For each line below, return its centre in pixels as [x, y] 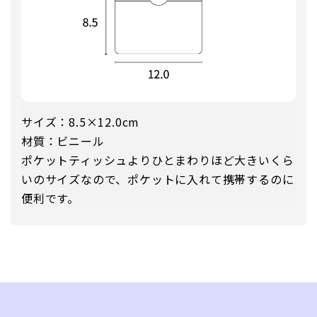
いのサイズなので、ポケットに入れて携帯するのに [158, 179]
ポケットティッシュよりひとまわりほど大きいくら [158, 160]
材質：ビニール [63, 141]
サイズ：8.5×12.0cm [81, 122]
